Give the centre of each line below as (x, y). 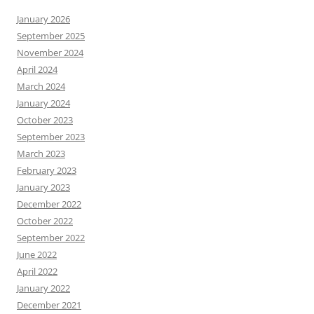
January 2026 (43, 19)
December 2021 (49, 305)
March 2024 (41, 86)
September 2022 (51, 237)
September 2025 (51, 35)
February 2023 (47, 170)
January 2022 (43, 288)
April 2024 (37, 69)
